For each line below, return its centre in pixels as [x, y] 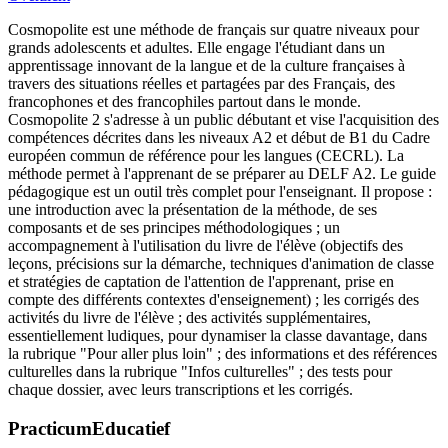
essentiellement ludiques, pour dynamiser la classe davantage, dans [217, 336]
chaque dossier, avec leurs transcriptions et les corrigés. [180, 390]
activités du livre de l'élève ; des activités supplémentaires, [189, 318]
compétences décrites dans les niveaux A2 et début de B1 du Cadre [219, 138]
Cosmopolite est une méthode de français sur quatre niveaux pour [213, 30]
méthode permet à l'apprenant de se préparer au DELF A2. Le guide [222, 174]
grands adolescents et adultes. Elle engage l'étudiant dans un [196, 48]
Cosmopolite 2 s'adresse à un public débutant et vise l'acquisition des [223, 120]
